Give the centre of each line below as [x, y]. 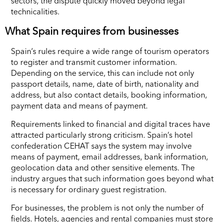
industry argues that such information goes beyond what [112, 178]
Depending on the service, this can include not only [103, 73]
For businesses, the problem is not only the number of [107, 207]
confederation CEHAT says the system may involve [101, 145]
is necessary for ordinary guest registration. [89, 189]
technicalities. [35, 11]
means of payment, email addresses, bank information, [110, 156]
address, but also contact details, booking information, [109, 94]
